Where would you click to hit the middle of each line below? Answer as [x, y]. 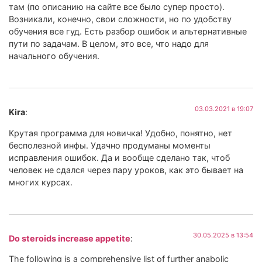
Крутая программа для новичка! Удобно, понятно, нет [120, 133]
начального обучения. [54, 56]
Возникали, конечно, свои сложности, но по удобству [120, 19]
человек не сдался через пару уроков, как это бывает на [126, 170]
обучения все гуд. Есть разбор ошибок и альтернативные [128, 31]
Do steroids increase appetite [70, 238]
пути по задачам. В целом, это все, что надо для [109, 43]
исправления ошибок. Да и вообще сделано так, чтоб [119, 157]
